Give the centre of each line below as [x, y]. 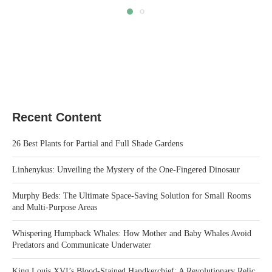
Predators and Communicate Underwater [82, 245]
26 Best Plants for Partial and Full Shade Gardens [97, 144]
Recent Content [57, 117]
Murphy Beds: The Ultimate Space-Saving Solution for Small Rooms [131, 196]
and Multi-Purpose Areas [55, 208]
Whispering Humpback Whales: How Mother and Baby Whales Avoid [132, 234]
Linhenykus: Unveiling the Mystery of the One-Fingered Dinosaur [126, 170]
